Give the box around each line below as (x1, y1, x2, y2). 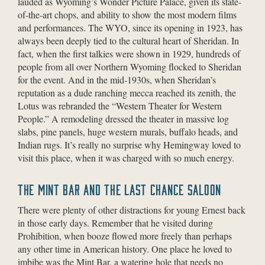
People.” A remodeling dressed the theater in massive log (18, 112, 229, 125)
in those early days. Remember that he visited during (18, 216, 213, 229)
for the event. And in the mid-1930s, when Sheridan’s (18, 73, 216, 86)
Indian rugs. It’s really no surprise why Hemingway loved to (18, 138, 241, 151)
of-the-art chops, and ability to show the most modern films (18, 8, 237, 21)
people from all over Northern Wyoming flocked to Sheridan (18, 60, 241, 73)
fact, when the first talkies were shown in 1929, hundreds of (18, 47, 240, 60)
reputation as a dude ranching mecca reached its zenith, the (18, 86, 236, 99)
